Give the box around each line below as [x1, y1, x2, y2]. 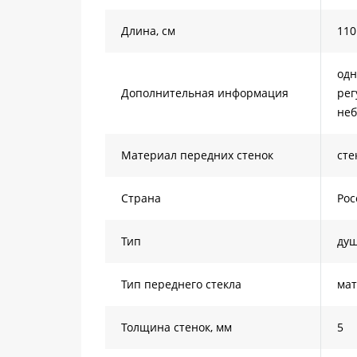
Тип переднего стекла [121, 277, 241, 292]
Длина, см [121, 23, 175, 38]
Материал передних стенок [121, 147, 273, 163]
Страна [121, 190, 161, 206]
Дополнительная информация [121, 85, 288, 100]
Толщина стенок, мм [121, 320, 232, 335]
